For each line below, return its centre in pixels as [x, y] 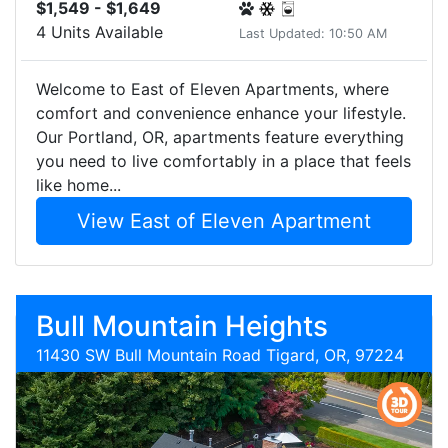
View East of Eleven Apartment [224, 221]
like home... [78, 185]
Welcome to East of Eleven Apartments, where [212, 89]
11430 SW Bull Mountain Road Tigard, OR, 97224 [220, 355]
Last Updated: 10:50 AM [313, 33]
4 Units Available [99, 32]
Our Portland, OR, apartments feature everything [220, 137]
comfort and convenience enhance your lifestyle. [221, 113]
